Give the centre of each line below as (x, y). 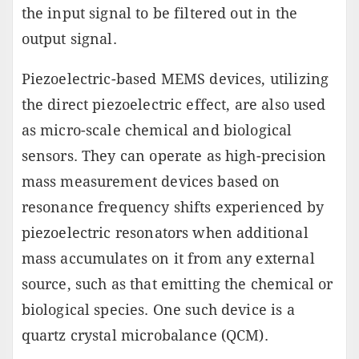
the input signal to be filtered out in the (159, 13)
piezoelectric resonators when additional (165, 232)
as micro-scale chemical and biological (157, 130)
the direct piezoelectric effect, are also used (173, 104)
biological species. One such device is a (158, 309)
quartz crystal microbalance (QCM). (145, 335)
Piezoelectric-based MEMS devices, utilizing (175, 79)
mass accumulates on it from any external (168, 258)
